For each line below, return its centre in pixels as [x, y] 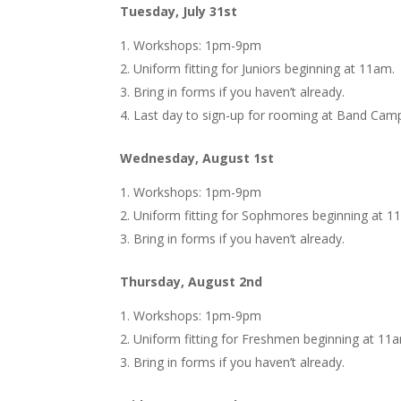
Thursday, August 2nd [192, 281]
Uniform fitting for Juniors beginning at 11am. [264, 68]
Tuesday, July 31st [179, 11]
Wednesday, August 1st [197, 158]
